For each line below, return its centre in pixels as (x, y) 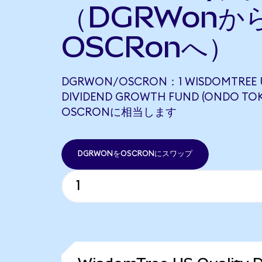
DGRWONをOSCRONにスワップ (135, 154)
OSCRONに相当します (119, 112)
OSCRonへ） (148, 46)
